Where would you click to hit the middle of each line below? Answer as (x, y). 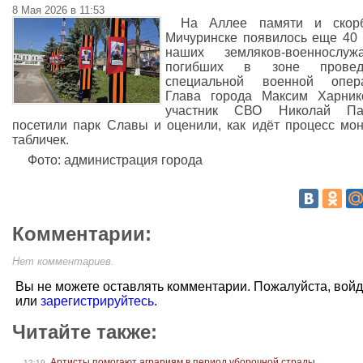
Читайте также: (85, 332)
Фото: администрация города (115, 160)
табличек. (41, 140)
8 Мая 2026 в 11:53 (58, 10)
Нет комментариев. (63, 261)
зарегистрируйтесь (97, 301)
